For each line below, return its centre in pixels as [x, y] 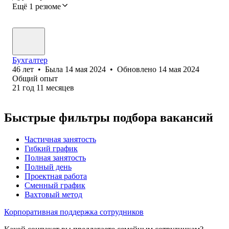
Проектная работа [56, 176]
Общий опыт [35, 78]
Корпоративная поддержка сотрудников [74, 212]
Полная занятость [55, 157]
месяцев [60, 87]
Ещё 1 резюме [37, 6]
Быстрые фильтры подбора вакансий [109, 117]
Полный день [48, 167]
